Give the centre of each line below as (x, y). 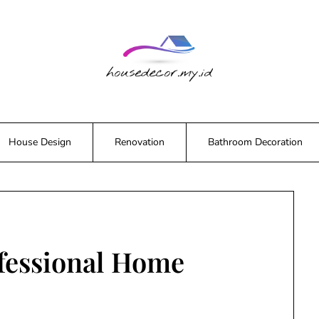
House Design (40, 142)
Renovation (140, 142)
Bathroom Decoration (255, 142)
